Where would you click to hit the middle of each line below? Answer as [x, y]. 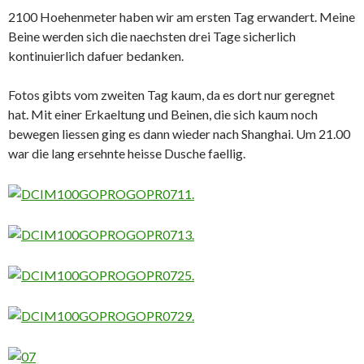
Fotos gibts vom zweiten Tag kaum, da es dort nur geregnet [171, 95]
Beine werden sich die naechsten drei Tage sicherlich [152, 37]
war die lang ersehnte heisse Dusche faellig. [127, 154]
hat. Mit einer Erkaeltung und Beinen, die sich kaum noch [163, 115]
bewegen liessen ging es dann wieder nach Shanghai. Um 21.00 [179, 134]
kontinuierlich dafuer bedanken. [96, 56]
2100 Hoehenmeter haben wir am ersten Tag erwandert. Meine [182, 17]
